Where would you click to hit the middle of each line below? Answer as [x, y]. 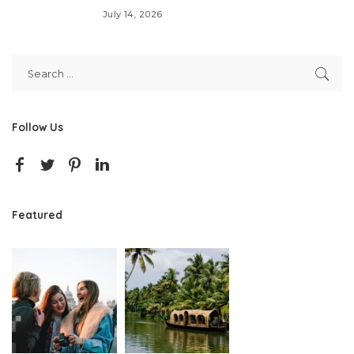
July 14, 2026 [133, 14]
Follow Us [38, 127]
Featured [37, 215]
